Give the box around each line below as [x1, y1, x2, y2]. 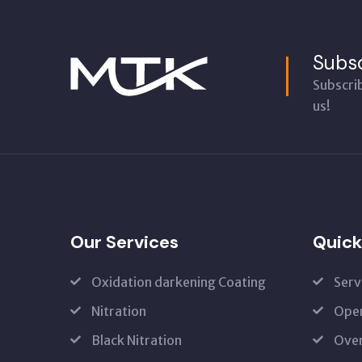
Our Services [70, 230, 179, 254]
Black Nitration [91, 332, 182, 348]
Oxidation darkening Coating [91, 274, 266, 290]
